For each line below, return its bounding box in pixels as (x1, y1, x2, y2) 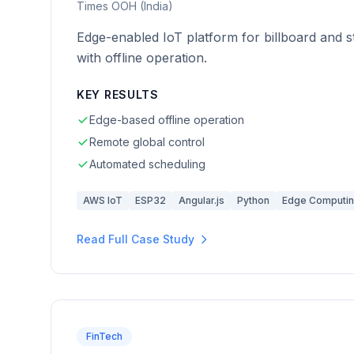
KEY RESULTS (77, 88, 159, 101)
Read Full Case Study (77, 232, 194, 246)
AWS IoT (83, 194, 122, 206)
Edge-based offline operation (89, 113, 244, 126)
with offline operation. (77, 50, 207, 66)
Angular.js (179, 194, 224, 206)
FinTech (86, 330, 122, 342)
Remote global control (89, 135, 205, 149)
